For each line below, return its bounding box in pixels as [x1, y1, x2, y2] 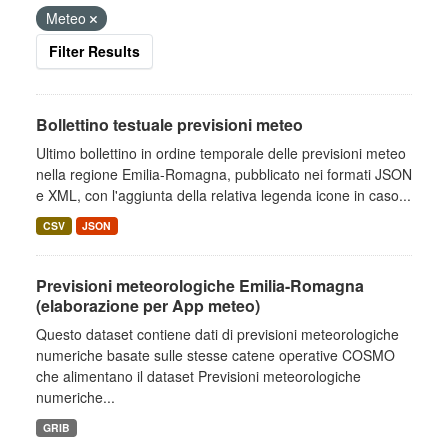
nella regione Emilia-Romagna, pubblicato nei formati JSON [36, 164, 412, 184]
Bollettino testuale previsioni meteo [36, 113, 303, 136]
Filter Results [49, 41, 140, 61]
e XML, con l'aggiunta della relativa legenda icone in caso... [36, 185, 411, 205]
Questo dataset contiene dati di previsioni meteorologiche [36, 324, 399, 344]
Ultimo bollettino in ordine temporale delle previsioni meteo [36, 143, 406, 163]
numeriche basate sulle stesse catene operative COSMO [36, 345, 395, 365]
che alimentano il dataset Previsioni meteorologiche [36, 366, 361, 386]
